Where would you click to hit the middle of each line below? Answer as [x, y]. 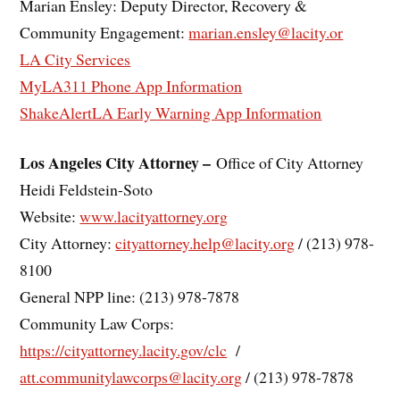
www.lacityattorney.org [154, 217]
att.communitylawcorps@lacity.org [131, 377]
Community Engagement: [104, 32]
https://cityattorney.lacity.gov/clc [124, 350]
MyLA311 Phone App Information [131, 85]
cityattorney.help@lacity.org [205, 243]
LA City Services [75, 58]
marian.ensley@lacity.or [266, 32]
